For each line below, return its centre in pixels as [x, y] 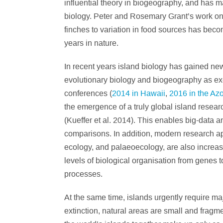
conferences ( [88, 93]
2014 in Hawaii [139, 93]
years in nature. [91, 43]
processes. [83, 174]
